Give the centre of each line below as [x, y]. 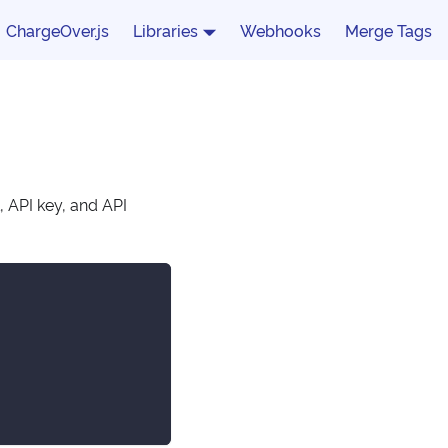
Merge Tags [388, 30]
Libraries [166, 30]
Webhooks [280, 30]
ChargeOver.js [58, 30]
